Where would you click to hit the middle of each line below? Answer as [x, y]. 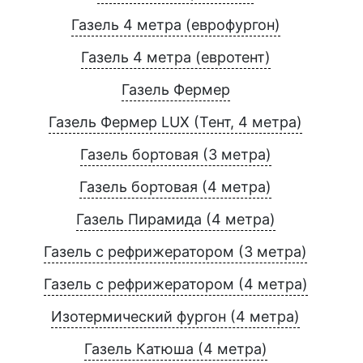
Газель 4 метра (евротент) [175, 58]
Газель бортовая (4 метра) [175, 187]
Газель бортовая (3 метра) [175, 155]
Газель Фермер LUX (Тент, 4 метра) [175, 122]
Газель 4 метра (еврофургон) [175, 25]
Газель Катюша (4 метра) [175, 349]
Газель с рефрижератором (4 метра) [175, 284]
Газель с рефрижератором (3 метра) [175, 252]
